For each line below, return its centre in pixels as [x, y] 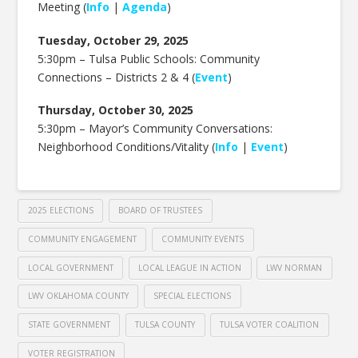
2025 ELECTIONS [60, 211]
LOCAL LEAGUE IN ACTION [190, 267]
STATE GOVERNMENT [69, 325]
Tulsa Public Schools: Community [175, 58]
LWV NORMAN [294, 267]
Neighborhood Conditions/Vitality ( [127, 147]
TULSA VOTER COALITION [270, 325]
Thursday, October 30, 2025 [116, 110]
